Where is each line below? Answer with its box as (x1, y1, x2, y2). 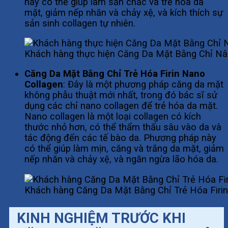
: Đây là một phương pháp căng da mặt (63, 79, 223, 90)
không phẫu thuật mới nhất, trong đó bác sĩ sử (24, 90, 217, 101)
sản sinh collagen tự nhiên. (24, 17, 135, 28)
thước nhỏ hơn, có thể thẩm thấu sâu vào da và (24, 122, 221, 133)
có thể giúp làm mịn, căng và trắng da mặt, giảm (24, 143, 224, 154)
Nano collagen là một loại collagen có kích (24, 111, 201, 122)
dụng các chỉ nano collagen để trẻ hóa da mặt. (24, 100, 218, 111)
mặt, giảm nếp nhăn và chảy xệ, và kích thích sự (24, 7, 223, 18)
